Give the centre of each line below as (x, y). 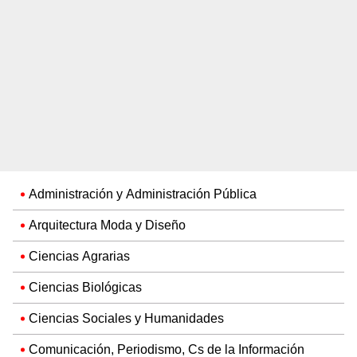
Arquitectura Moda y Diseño (107, 225)
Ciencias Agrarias (79, 256)
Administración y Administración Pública (143, 194)
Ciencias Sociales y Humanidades (126, 318)
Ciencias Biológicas (85, 287)
